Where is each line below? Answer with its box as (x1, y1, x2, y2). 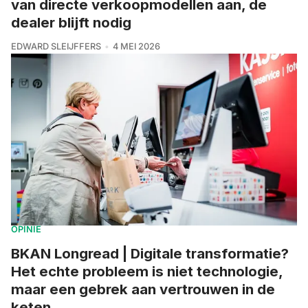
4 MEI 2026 (112, 41, 160, 52)
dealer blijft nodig (11, 14, 131, 32)
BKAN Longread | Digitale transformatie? (11, 244, 289, 262)
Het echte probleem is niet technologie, (11, 262, 283, 280)
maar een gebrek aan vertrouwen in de (11, 280, 275, 298)
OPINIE (11, 223, 41, 234)
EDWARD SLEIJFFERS (11, 41, 101, 52)
